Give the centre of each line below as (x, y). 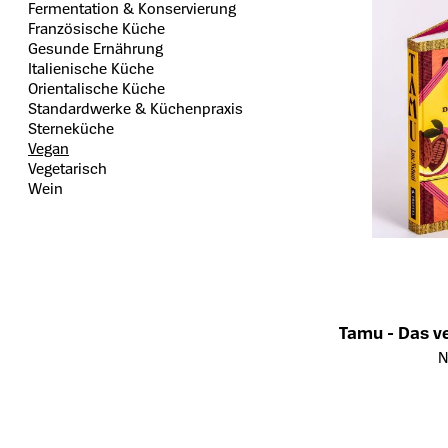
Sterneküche (71, 128)
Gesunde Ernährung (95, 48)
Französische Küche (96, 28)
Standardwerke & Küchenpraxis (135, 108)
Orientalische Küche (96, 88)
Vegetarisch (67, 168)
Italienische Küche (91, 68)
